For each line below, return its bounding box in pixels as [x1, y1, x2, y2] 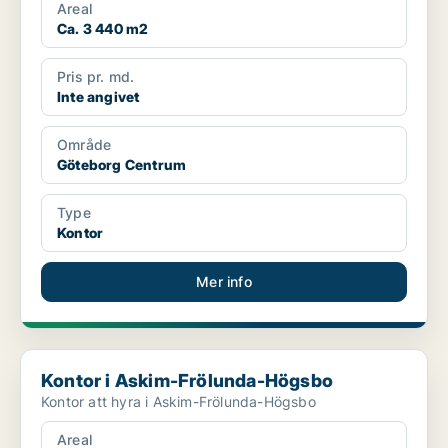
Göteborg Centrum [57, 156, 187, 174]
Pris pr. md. [57, 68, 135, 86]
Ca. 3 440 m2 [57, 20, 149, 38]
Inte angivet [57, 88, 140, 106]
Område [57, 136, 112, 154]
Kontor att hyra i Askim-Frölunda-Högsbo [41, 393, 316, 411]
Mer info [196, 273, 252, 291]
